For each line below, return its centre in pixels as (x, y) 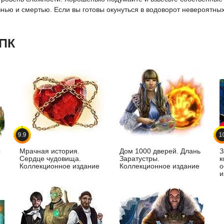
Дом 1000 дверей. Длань (160, 151)
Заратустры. (139, 159)
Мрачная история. (49, 151)
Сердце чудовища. (50, 159)
